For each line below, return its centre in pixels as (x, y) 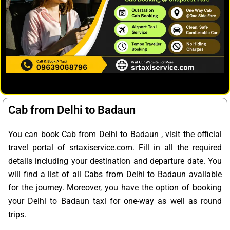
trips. (17, 215)
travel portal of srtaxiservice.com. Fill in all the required (115, 148)
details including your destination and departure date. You (115, 161)
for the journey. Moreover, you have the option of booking (115, 188)
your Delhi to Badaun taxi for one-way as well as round (115, 201)
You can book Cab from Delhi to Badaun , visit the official (115, 135)
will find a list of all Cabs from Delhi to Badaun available (115, 175)
